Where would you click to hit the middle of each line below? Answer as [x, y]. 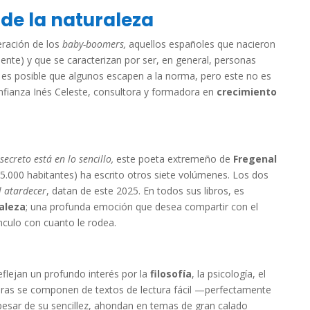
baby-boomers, [95, 44]
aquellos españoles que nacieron [202, 44]
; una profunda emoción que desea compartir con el [142, 207]
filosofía [171, 274]
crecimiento [247, 92]
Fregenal [254, 159]
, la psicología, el [229, 274]
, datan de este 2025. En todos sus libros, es [145, 191]
